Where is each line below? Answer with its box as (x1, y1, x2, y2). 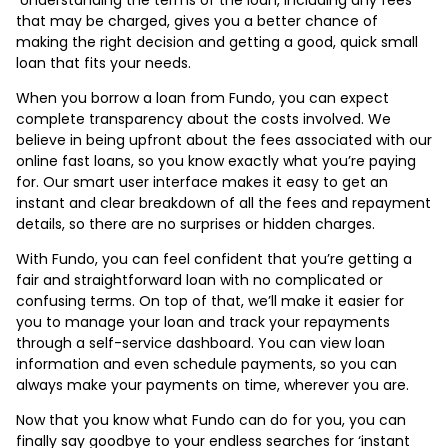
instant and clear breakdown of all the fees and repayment (16, 192, 431, 213)
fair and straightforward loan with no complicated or (16, 269, 383, 290)
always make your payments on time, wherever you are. (16, 374, 413, 395)
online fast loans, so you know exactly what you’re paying (16, 150, 416, 171)
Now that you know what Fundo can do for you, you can (16, 409, 406, 430)
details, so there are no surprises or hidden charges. (16, 213, 379, 234)
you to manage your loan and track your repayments (16, 311, 390, 332)
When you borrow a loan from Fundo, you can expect (16, 87, 389, 108)
